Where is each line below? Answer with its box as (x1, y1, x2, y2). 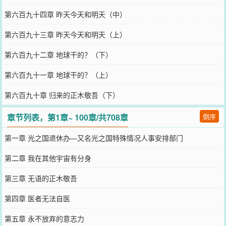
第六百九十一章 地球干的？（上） (4, 69, 112, 80)
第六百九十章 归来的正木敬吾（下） (4, 89, 120, 100)
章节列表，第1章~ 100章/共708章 (7, 111, 129, 123)
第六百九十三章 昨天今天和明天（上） (4, 29, 127, 39)
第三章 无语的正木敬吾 (4, 173, 77, 183)
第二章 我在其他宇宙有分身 (4, 152, 91, 163)
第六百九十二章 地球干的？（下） (4, 49, 112, 60)
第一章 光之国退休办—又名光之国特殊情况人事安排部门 (4, 132, 183, 143)
